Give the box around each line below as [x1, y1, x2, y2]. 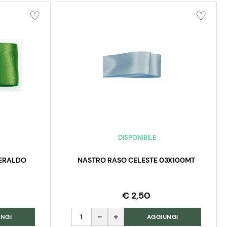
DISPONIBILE [118, 133, 157, 142]
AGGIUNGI [146, 213, 178, 221]
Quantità [70, 208, 104, 219]
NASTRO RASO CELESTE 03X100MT [77, 156, 195, 165]
